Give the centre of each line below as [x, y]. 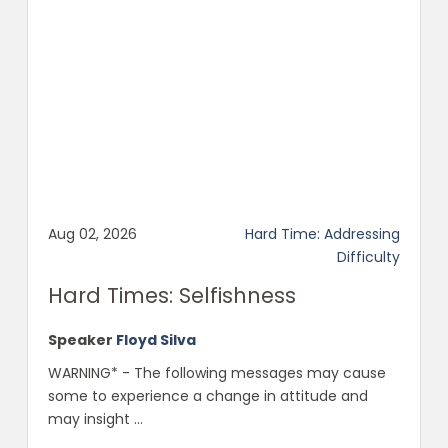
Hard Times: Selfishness [171, 296]
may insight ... [95, 419]
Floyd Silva [155, 340]
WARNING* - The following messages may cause [216, 373]
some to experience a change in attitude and [207, 396]
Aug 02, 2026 [92, 234]
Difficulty [369, 257]
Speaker [80, 340]
